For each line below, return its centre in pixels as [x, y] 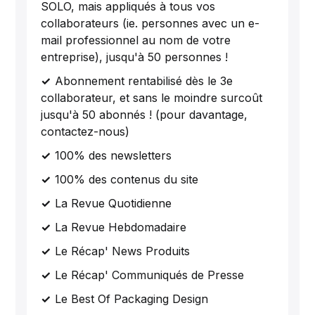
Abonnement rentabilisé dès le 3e [144, 81]
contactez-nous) [85, 132]
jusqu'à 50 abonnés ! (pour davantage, [144, 115]
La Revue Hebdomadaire [121, 227]
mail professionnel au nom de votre [136, 40]
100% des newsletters [114, 156]
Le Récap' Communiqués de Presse [150, 275]
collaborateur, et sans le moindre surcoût [152, 98]
